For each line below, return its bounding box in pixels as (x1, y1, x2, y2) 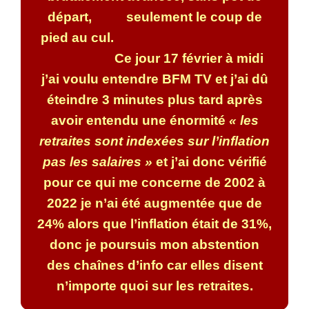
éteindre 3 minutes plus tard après (46, 92, 263, 107)
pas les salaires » (42, 154, 152, 169)
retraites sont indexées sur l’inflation (39, 133, 270, 148)
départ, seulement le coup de (47, 9, 262, 24)
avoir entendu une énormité (50, 112, 229, 128)
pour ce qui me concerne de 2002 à (43, 175, 266, 190)
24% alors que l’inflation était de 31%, (37, 216, 272, 231)
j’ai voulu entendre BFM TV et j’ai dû (41, 71, 268, 86)
